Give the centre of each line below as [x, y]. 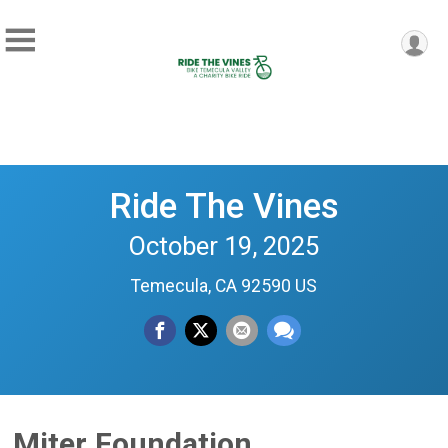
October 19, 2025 [224, 246]
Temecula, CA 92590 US [224, 286]
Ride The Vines [224, 206]
